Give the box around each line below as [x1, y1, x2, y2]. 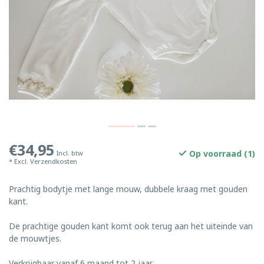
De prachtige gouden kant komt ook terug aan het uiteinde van [9, 220, 253, 232]
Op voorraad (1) [187, 148, 255, 159]
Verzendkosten [30, 157, 77, 166]
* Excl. [9, 157, 30, 166]
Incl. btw [57, 148, 83, 157]
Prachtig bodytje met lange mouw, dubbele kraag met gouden [9, 183, 247, 194]
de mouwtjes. [9, 233, 61, 244]
